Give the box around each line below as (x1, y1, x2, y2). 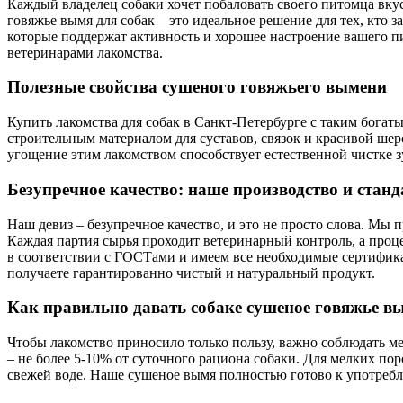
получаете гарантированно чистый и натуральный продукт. (7, 264, 375, 281)
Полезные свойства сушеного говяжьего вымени (7, 77, 387, 97)
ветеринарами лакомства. (7, 44, 163, 60)
